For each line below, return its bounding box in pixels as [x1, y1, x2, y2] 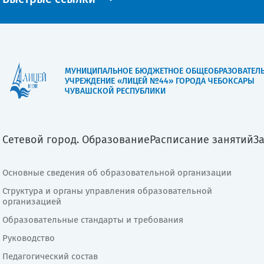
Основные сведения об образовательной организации [2, 167, 232, 178]
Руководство [2, 232, 55, 243]
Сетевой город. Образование [2, 133, 150, 146]
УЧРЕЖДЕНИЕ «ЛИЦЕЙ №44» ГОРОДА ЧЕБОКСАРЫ [65, 76, 255, 87]
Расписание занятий [150, 133, 253, 146]
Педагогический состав [2, 250, 98, 262]
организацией [2, 196, 61, 207]
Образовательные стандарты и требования [2, 214, 183, 225]
